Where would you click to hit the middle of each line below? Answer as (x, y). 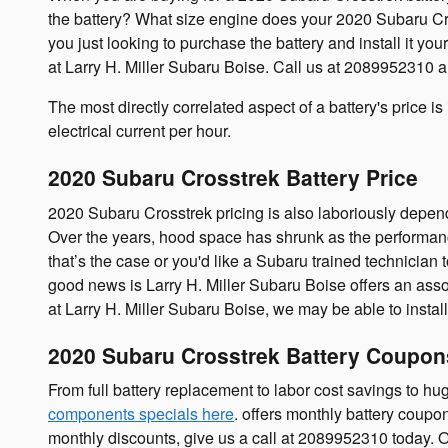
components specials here (141, 413)
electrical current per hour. (139, 130)
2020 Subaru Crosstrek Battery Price (233, 177)
